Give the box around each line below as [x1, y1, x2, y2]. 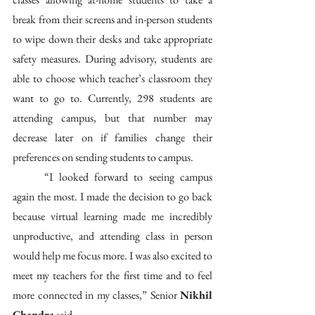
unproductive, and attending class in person [13, 229, 212, 243]
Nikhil [180, 288, 212, 302]
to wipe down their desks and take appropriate [13, 32, 212, 46]
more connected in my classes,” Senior [13, 288, 180, 302]
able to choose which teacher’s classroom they [13, 71, 212, 86]
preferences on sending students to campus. [13, 150, 195, 165]
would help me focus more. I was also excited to [13, 248, 212, 263]
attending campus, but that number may [13, 110, 212, 125]
